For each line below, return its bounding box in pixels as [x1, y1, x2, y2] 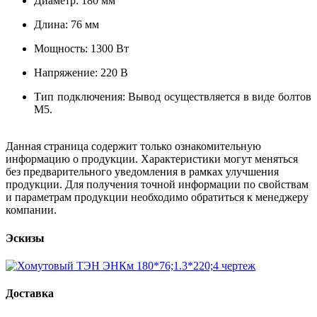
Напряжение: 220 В [34, 67, 128, 79]
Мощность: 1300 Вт [34, 42, 129, 55]
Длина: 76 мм [34, 18, 99, 31]
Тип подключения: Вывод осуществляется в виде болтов [34, 91, 311, 103]
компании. [6, 204, 57, 217]
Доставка [6, 287, 54, 300]
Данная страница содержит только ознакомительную [6, 140, 261, 153]
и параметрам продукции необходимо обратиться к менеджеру [6, 191, 309, 204]
